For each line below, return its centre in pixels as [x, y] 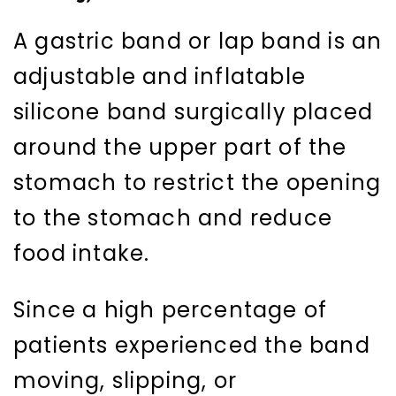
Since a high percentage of [171, 310]
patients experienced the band [192, 346]
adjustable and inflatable [160, 77]
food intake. [82, 254]
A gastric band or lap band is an [198, 42]
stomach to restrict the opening [198, 183]
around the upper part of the [180, 148]
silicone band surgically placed [194, 112]
